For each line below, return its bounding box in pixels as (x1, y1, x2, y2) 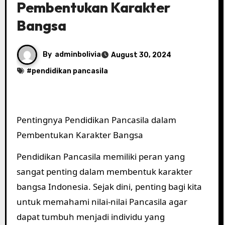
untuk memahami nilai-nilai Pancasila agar (16, 195, 187, 207)
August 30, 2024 (110, 50, 171, 59)
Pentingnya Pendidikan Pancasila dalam (16, 114, 176, 126)
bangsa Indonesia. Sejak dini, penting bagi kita (16, 180, 202, 192)
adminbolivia (54, 50, 101, 59)
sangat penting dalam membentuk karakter (16, 165, 192, 177)
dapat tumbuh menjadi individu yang (16, 210, 165, 222)
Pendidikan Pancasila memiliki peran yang (16, 150, 185, 162)
